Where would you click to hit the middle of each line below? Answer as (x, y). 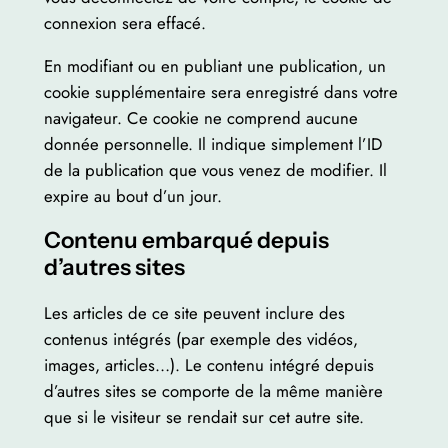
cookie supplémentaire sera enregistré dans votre (220, 91)
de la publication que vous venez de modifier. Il (215, 169)
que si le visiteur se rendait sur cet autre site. (203, 417)
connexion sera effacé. (124, 22)
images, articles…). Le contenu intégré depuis (208, 365)
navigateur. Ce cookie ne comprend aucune (200, 117)
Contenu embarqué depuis (186, 240)
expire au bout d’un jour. (132, 195)
